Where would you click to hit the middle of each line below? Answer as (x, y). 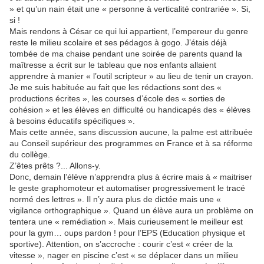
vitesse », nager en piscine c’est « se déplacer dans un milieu (124, 255)
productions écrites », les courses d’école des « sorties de (117, 99)
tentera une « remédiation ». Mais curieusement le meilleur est (126, 222)
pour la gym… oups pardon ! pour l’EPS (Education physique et (127, 233)
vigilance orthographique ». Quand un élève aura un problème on (131, 211)
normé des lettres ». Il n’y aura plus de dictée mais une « (115, 199)
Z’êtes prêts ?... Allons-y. (55, 166)
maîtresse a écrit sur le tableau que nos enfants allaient (113, 65)
